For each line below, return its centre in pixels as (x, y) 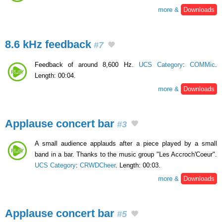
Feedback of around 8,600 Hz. (87, 64)
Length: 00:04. (55, 75)
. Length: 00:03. (138, 166)
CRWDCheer (98, 166)
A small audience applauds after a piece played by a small (126, 144)
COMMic (203, 64)
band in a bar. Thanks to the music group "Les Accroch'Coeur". (126, 155)
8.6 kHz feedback (48, 44)
